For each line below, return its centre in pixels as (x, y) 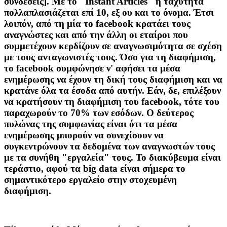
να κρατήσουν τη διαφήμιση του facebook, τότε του (112, 102)
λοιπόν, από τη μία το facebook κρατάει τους (97, 24)
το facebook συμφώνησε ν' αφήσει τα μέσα (92, 68)
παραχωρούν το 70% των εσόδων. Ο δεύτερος (99, 113)
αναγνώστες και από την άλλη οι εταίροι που (96, 35)
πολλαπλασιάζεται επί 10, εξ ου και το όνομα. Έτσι (109, 13)
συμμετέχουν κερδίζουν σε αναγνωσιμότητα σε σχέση (113, 46)
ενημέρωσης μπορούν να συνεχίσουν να (84, 135)
